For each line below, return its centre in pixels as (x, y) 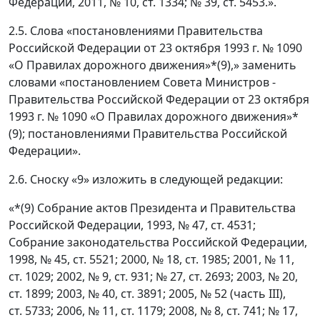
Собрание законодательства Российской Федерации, (158, 242)
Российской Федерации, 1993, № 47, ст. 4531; (132, 225)
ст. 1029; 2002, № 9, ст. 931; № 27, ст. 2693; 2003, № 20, (153, 277)
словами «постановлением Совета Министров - (142, 82)
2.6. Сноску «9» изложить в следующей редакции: (146, 180)
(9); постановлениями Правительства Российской (148, 134)
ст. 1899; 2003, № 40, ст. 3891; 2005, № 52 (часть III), (147, 294)
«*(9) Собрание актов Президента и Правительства (152, 208)
